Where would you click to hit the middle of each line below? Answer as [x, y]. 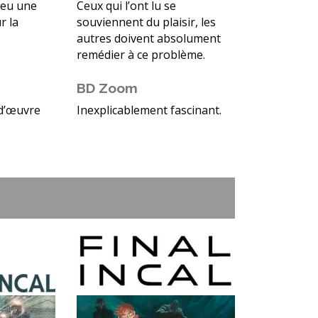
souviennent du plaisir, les [146, 22]
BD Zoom [107, 88]
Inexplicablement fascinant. [149, 110]
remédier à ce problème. [141, 55]
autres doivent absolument [148, 39]
